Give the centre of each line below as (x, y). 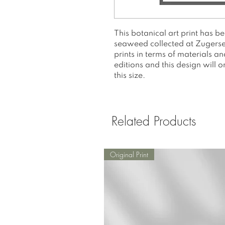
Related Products (154, 121)
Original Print (129, 154)
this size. (131, 76)
